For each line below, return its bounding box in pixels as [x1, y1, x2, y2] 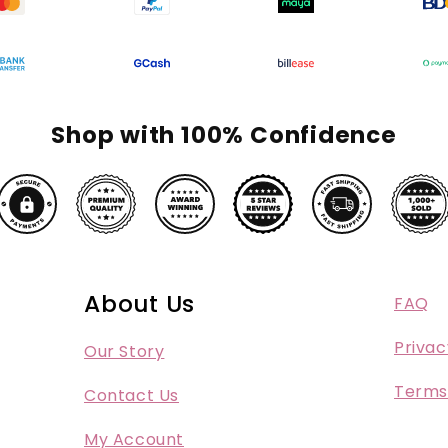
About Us [84, 287, 196, 320]
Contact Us [84, 384, 179, 407]
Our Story [84, 340, 165, 363]
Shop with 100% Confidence [51, 119, 397, 151]
